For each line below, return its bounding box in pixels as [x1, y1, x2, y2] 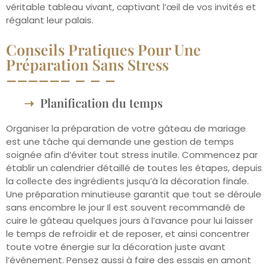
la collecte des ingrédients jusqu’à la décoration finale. [6, 174, 249, 187]
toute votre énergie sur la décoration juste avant [6, 240, 226, 253]
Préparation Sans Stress [6, 54, 169, 74]
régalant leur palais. [6, 14, 93, 27]
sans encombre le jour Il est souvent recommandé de [6, 200, 245, 214]
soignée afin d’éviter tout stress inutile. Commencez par [6, 148, 258, 161]
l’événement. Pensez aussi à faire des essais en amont [6, 253, 251, 266]
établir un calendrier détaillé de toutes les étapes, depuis [6, 161, 262, 174]
